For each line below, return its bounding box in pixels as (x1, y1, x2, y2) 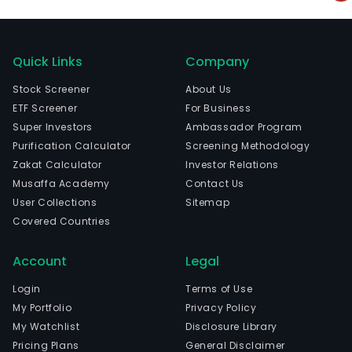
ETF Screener (13, 101, 78, 115)
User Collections (13, 196, 97, 209)
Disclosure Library (185, 320, 277, 333)
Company (185, 53, 249, 71)
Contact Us (185, 177, 244, 190)
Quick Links (13, 53, 82, 71)
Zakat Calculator (13, 158, 102, 171)
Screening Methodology (185, 139, 310, 152)
